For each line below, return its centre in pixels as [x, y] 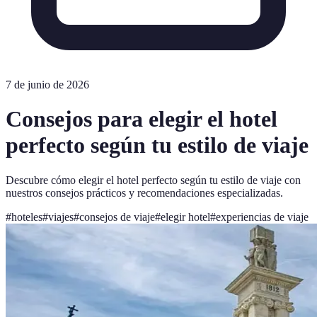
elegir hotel [185, 217]
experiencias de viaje [262, 217]
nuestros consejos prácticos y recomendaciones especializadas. [144, 192]
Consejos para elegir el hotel [142, 119]
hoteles [27, 217]
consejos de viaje [117, 217]
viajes [61, 217]
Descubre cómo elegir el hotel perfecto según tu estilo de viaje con [153, 180]
